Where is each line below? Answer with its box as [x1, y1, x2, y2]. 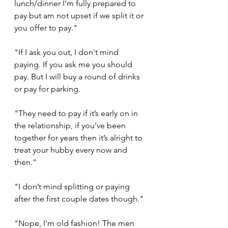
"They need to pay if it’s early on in [14, 108, 140, 119]
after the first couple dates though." [14, 194, 144, 204]
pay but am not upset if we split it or [14, 11, 146, 21]
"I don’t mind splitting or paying [14, 182, 132, 192]
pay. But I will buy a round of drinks [14, 72, 142, 82]
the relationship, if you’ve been [14, 121, 128, 131]
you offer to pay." [14, 23, 77, 33]
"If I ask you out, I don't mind [14, 47, 121, 58]
